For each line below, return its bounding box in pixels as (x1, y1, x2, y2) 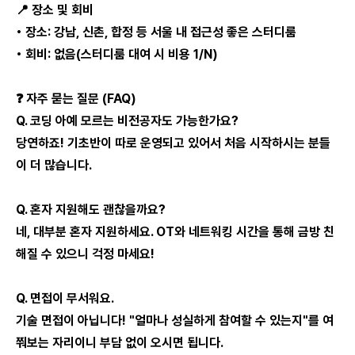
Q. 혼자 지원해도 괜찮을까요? (16, 202, 166, 217)
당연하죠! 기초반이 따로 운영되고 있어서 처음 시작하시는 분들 (16, 136, 330, 151)
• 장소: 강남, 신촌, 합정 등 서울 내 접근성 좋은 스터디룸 (16, 25, 296, 40)
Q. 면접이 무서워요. (16, 291, 114, 306)
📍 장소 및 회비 (16, 2, 94, 17)
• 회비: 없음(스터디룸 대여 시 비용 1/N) (16, 47, 218, 62)
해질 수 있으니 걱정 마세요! (16, 246, 155, 261)
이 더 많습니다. (16, 158, 92, 173)
